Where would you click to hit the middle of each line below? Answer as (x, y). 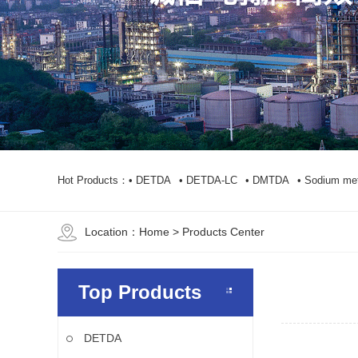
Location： (112, 232)
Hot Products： (93, 180)
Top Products (140, 292)
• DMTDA (267, 180)
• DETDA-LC (208, 180)
